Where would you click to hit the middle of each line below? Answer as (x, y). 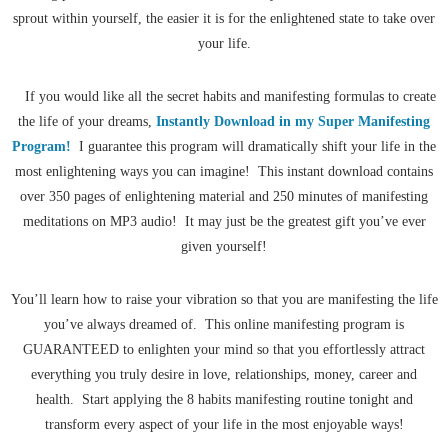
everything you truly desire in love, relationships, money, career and (224, 375)
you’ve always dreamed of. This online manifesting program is (224, 325)
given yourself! (224, 247)
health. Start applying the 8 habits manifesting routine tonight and (224, 400)
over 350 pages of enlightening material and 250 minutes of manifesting (224, 197)
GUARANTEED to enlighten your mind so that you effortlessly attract (224, 350)
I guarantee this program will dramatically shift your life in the (253, 147)
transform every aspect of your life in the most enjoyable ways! (224, 425)
